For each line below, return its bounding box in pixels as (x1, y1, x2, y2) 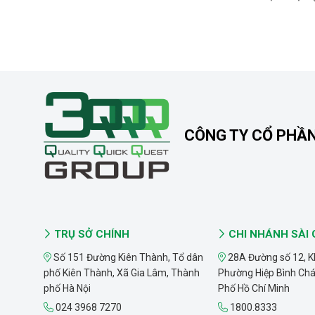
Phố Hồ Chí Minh (218, 283, 290, 294)
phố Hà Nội (44, 283, 91, 294)
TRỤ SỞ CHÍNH (51, 228, 129, 240)
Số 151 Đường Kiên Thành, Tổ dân (51, 252, 203, 263)
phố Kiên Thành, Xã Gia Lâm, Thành (44, 267, 200, 278)
